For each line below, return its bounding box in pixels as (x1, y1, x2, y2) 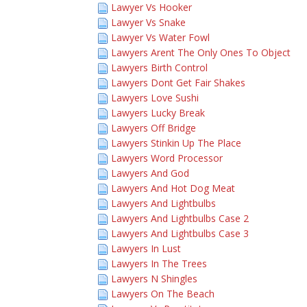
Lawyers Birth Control (111, 61, 208, 74)
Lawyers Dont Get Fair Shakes (111, 76, 245, 89)
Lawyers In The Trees (111, 257, 207, 270)
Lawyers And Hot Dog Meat (111, 182, 235, 195)
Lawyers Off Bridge (111, 121, 196, 134)
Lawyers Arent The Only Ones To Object (111, 46, 291, 59)
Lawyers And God (111, 167, 189, 180)
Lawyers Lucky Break (111, 106, 205, 119)
